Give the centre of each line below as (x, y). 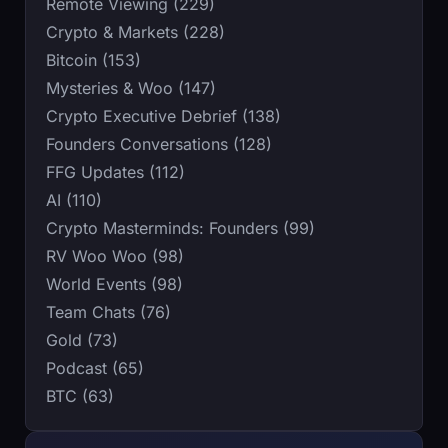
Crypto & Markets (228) (135, 32)
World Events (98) (114, 284)
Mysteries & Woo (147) (131, 88)
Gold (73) (82, 340)
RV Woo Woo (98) (115, 256)
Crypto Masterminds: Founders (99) (180, 228)
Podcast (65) (95, 368)
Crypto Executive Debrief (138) (163, 116)
